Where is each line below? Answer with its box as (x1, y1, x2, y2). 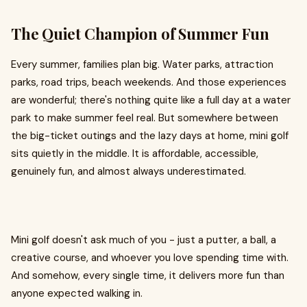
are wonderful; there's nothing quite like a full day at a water (11, 93, 291, 108)
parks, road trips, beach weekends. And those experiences (11, 75, 286, 90)
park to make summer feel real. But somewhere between (11, 111, 278, 125)
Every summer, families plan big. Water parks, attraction (11, 58, 273, 72)
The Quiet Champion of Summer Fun (11, 23, 269, 45)
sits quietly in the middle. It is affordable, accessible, (11, 147, 258, 161)
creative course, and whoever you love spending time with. (11, 251, 288, 265)
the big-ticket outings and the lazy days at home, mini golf (11, 129, 288, 143)
